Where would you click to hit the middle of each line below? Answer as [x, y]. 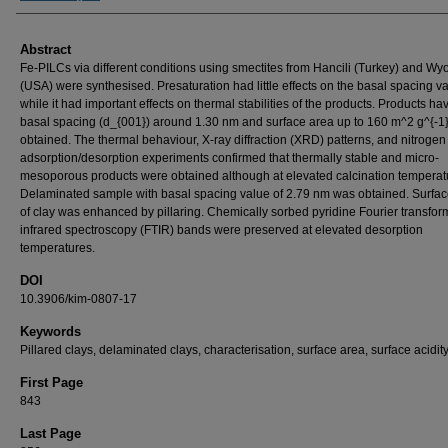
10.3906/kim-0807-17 [78, 298]
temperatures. [57, 247]
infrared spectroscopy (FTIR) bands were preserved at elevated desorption [221, 229]
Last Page [50, 433]
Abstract [45, 49]
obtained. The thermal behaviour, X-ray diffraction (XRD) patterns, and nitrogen [233, 139]
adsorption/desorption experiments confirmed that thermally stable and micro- [229, 157]
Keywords [50, 331]
